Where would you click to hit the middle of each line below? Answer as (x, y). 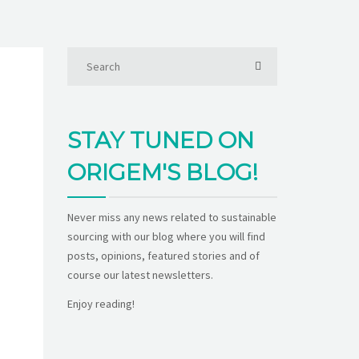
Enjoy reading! (101, 303)
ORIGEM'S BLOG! (162, 172)
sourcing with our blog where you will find (166, 236)
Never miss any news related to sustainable (171, 217)
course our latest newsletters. (140, 274)
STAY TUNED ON (160, 140)
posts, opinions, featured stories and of (163, 255)
